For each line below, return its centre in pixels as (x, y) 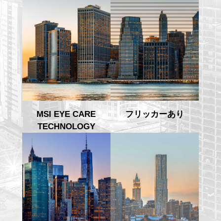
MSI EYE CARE (66, 114)
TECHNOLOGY (66, 126)
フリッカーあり (155, 114)
